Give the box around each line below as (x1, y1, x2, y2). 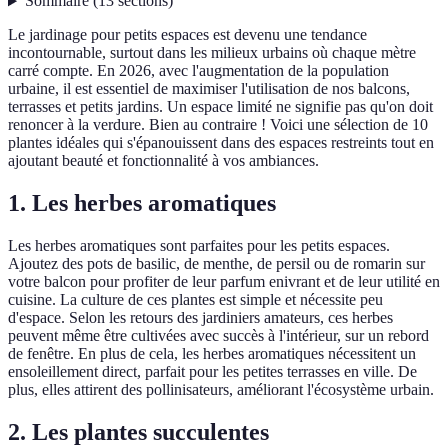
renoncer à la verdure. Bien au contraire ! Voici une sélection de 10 (8, 116, 428, 134)
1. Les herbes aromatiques (8, 190, 276, 217)
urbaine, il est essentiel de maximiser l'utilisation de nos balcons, (8, 80, 410, 98)
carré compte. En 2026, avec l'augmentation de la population (8, 62, 389, 80)
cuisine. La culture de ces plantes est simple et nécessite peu (8, 291, 383, 309)
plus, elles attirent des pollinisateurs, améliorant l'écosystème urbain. (8, 381, 434, 399)
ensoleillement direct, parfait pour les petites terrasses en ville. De (8, 363, 417, 381)
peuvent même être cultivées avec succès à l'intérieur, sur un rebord (8, 327, 429, 345)
